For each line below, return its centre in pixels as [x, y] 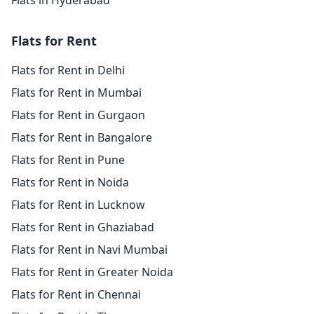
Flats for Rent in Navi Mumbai [89, 250]
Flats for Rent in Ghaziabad [83, 227]
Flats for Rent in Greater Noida [92, 272]
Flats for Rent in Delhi [68, 70]
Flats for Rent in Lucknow [78, 205]
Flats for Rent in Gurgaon [78, 115]
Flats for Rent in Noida [70, 182]
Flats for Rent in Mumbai [76, 93]
